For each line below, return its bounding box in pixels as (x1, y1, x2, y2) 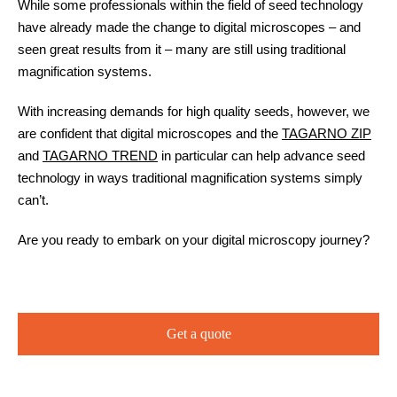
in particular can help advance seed (158, 147, 365, 163)
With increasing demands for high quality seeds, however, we (18, 103, 370, 119)
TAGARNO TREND (43, 147, 158, 163)
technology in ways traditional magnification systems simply (18, 169, 362, 185)
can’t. (18, 191, 49, 207)
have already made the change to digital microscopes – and (18, 19, 361, 35)
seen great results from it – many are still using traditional (18, 41, 346, 57)
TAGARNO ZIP (282, 125, 371, 141)
